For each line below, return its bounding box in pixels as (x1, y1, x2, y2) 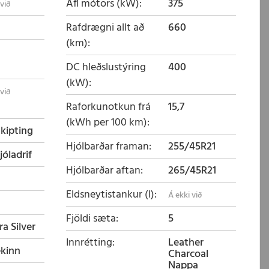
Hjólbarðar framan (66, 138, 149, 156)
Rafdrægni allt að (66, 19, 144, 37)
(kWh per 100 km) (66, 114, 147, 131)
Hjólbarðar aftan (66, 162, 141, 180)
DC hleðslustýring (66, 59, 146, 76)
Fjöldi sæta (66, 210, 116, 228)
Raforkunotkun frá (66, 98, 151, 116)
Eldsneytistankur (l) (66, 186, 154, 204)
